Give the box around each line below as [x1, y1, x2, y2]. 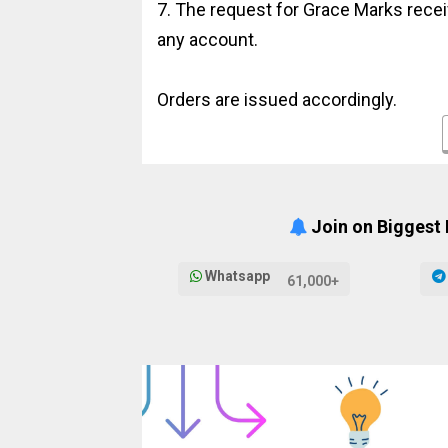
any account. [157, 28, 258, 50]
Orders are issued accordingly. [157, 88, 397, 110]
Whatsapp [201, 268, 273, 285]
